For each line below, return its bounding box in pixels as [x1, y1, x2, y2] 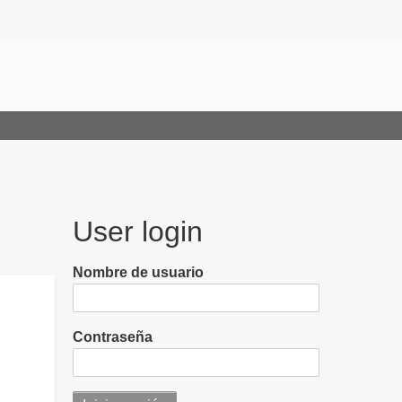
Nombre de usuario [73, 265, 204, 280]
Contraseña [73, 329, 153, 345]
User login [73, 215, 203, 248]
